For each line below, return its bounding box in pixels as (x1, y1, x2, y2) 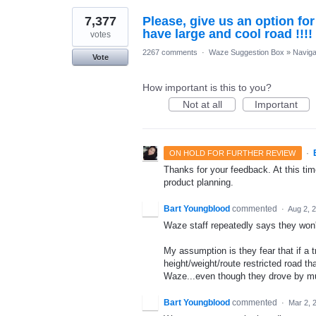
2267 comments (142, 47, 197, 56)
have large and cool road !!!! (142, 26, 312, 41)
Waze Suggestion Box (209, 47, 284, 56)
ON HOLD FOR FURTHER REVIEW (169, 148, 296, 157)
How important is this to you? (142, 81, 272, 93)
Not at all (182, 98, 222, 110)
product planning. (164, 176, 233, 188)
